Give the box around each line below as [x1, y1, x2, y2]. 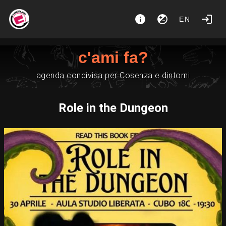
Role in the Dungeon [58, 101, 168, 115]
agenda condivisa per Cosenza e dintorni [36, 71, 190, 80]
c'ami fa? [78, 48, 148, 67]
